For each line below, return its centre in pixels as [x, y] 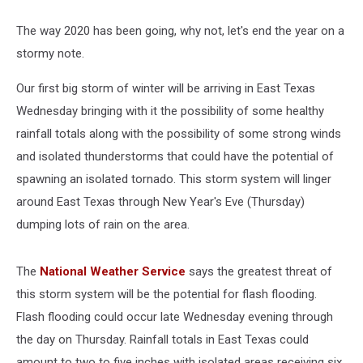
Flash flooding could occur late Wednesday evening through [175, 317]
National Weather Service [113, 271]
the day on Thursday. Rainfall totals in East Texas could [162, 340]
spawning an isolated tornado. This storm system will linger [174, 179]
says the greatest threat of [259, 271]
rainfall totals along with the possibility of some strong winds [179, 134]
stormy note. [50, 53]
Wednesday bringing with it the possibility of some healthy [170, 111]
